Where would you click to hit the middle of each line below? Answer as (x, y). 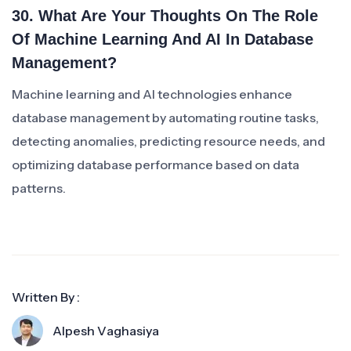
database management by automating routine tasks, (165, 118)
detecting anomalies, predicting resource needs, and (168, 141)
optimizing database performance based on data (156, 165)
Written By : (46, 297)
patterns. (39, 188)
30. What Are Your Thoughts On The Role (165, 16)
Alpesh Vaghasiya (106, 331)
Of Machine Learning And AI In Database (163, 39)
